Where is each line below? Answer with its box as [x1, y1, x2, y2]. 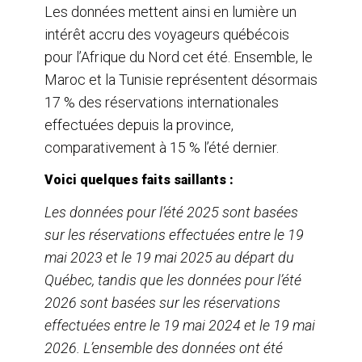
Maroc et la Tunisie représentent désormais [44, 70, 318, 88]
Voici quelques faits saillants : [44, 171, 234, 187]
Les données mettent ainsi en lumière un [44, 2, 297, 20]
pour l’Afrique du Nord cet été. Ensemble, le [44, 48, 313, 65]
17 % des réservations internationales [44, 93, 279, 111]
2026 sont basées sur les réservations [44, 293, 280, 311]
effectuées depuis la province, [44, 116, 234, 133]
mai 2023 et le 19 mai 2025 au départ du [44, 248, 294, 266]
